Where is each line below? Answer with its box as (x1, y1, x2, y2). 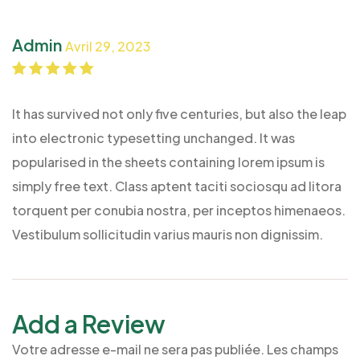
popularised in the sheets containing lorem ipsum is (12, 153, 325, 170)
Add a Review (12, 308, 166, 339)
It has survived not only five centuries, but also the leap (12, 104, 346, 122)
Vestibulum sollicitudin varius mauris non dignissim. (12, 225, 323, 243)
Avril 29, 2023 (65, 37, 151, 55)
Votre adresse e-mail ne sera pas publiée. (12, 340, 264, 358)
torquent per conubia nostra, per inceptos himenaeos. (12, 201, 346, 219)
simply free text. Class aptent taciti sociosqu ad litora (12, 177, 342, 194)
